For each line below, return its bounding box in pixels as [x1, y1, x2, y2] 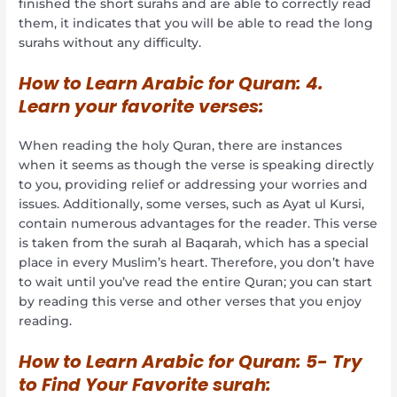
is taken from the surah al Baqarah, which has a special [19, 236, 370, 251]
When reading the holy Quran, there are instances [19, 138, 343, 153]
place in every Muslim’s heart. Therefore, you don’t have [19, 255, 376, 270]
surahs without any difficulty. [19, 35, 202, 51]
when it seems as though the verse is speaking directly [19, 158, 375, 173]
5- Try [306, 348, 363, 374]
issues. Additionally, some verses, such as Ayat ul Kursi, [19, 197, 365, 212]
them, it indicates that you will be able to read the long [19, 16, 374, 31]
